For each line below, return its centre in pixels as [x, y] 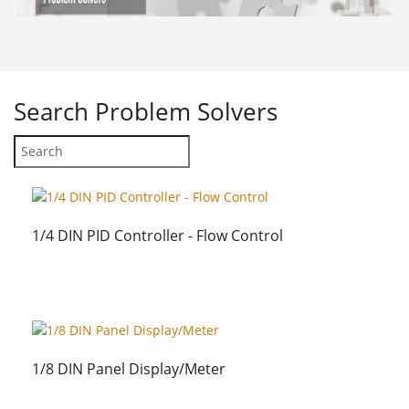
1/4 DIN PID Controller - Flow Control [157, 236]
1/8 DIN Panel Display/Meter [129, 369]
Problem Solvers [186, 111]
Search [51, 111]
